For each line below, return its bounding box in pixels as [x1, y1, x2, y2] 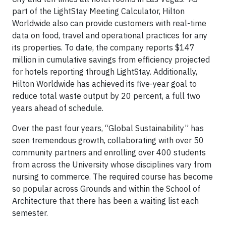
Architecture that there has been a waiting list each [12, 196, 199, 206]
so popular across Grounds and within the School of [12, 184, 200, 194]
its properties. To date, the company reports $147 [12, 42, 195, 52]
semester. [12, 208, 48, 218]
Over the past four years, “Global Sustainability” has [12, 123, 204, 133]
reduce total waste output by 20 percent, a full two [12, 91, 200, 101]
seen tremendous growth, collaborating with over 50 [12, 135, 204, 145]
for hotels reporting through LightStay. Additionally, [12, 67, 197, 77]
